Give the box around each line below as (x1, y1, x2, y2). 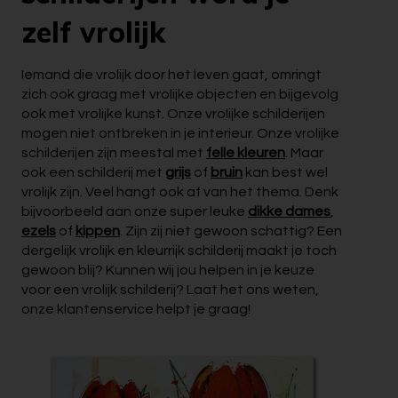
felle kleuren (206, 146, 285, 161)
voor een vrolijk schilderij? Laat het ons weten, (21, 283, 319, 298)
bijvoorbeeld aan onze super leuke (21, 204, 248, 219)
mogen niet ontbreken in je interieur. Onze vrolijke (21, 126, 339, 141)
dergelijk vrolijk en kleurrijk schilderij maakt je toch (21, 243, 337, 259)
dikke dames (248, 204, 330, 219)
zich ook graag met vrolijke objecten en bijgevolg (21, 87, 338, 102)
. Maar (285, 146, 323, 161)
